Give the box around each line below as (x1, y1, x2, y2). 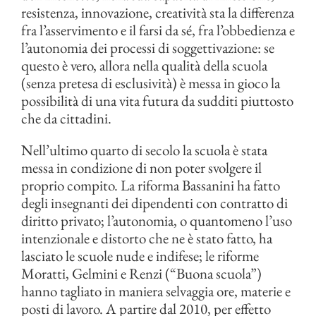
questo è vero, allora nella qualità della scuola (21, 56, 267, 75)
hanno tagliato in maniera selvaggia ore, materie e (21, 281, 291, 301)
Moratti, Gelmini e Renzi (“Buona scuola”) (21, 264, 262, 284)
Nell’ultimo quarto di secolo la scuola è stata (21, 140, 267, 160)
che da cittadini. (21, 109, 111, 128)
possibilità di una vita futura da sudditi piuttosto (21, 91, 293, 111)
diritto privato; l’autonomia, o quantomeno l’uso (21, 211, 292, 231)
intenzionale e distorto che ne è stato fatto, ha (21, 229, 272, 248)
